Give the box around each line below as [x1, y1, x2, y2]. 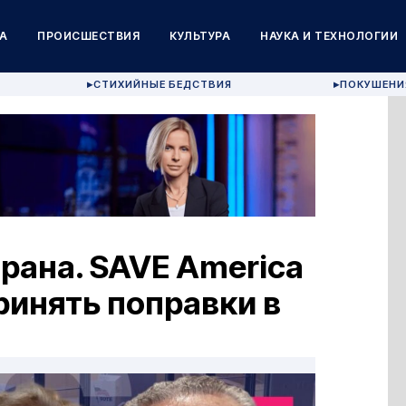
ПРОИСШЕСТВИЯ [37, 29, 140, 43]
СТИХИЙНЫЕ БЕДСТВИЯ [93, 78, 233, 91]
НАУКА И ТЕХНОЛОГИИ [260, 29, 399, 43]
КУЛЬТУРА [169, 29, 231, 43]
